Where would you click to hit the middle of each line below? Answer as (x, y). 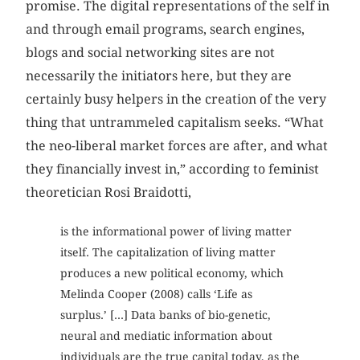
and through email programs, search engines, (166, 30)
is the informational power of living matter (176, 232)
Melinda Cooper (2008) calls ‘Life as (156, 295)
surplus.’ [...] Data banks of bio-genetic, (165, 315)
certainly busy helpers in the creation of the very (176, 100)
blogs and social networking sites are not (151, 53)
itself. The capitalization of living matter (168, 253)
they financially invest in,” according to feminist (173, 170)
